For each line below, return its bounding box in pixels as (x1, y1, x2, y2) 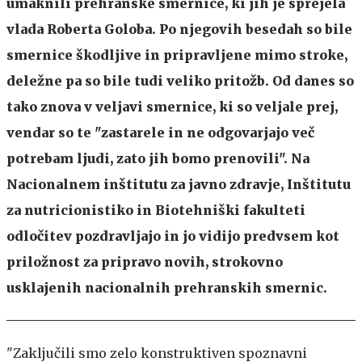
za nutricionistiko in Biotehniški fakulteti (6, 202, 305, 218)
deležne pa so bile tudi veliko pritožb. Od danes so (6, 73, 354, 89)
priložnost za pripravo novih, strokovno (6, 254, 283, 270)
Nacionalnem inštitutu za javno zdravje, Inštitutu (6, 176, 351, 192)
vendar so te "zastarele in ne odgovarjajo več (6, 124, 314, 141)
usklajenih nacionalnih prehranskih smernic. (6, 280, 327, 296)
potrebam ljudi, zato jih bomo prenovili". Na (6, 150, 309, 166)
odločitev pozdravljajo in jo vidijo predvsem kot (6, 228, 339, 244)
